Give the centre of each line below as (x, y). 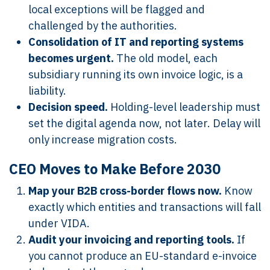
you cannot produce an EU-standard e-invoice (143, 256)
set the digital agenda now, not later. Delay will (144, 123)
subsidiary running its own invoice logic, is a (136, 74)
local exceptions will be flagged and (117, 9)
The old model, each (166, 58)
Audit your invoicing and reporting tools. (131, 240)
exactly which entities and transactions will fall (145, 207)
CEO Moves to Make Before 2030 (115, 169)
